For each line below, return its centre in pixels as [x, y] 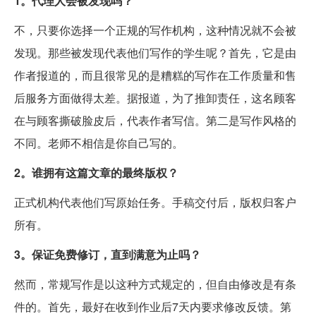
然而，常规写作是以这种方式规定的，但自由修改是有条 [155, 284]
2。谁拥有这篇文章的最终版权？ [96, 173]
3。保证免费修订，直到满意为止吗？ [108, 255]
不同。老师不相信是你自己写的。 [99, 143]
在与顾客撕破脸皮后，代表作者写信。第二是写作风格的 [155, 121]
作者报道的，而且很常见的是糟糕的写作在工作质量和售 [155, 75]
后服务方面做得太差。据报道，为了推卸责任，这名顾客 [155, 98]
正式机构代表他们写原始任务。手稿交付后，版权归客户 [155, 202]
